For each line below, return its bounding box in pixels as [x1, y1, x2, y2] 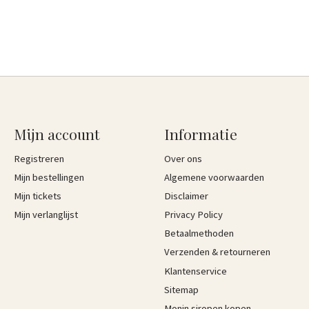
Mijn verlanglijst [13, 208, 78, 221]
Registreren [13, 152, 64, 165]
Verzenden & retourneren [163, 246, 270, 259]
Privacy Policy [163, 208, 223, 221]
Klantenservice [163, 264, 227, 277]
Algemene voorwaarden [163, 170, 264, 183]
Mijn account [13, 124, 100, 144]
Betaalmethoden [163, 227, 234, 240]
